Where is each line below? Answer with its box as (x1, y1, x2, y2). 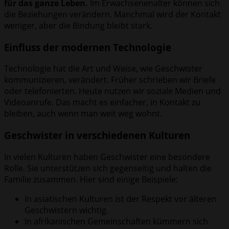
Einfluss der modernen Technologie (4, 40, 171, 54)
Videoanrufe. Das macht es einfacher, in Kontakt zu (4, 97, 200, 108)
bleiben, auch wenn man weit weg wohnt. (4, 108, 162, 120)
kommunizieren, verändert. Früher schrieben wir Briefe (4, 74, 216, 86)
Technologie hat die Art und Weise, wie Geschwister (4, 63, 202, 75)
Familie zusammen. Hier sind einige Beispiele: (4, 173, 178, 185)
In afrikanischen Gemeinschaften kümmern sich (25, 215, 208, 227)
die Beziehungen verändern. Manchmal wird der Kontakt (4, 9, 221, 20)
